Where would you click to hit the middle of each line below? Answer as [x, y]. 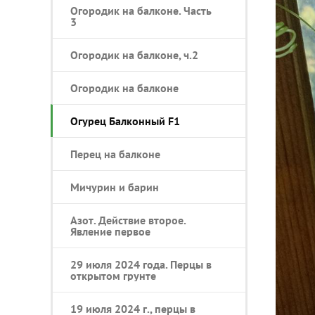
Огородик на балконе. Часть [141, 11]
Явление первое [110, 231]
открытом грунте [113, 276]
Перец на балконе [115, 154]
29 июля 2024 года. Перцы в [141, 264]
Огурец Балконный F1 [125, 121]
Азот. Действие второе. [128, 220]
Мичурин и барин [115, 187]
